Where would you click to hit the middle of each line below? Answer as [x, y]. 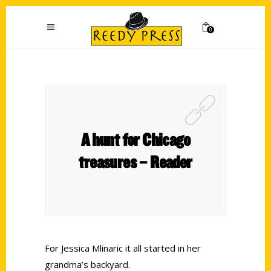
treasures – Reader [135, 162]
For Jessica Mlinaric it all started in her [123, 248]
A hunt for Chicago [135, 139]
